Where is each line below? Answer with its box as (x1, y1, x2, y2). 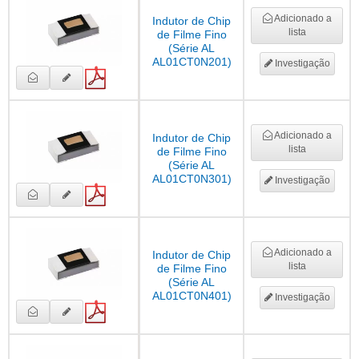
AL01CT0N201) (151, 55, 232, 69)
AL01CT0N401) (151, 289, 232, 303)
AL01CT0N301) (151, 172, 232, 186)
